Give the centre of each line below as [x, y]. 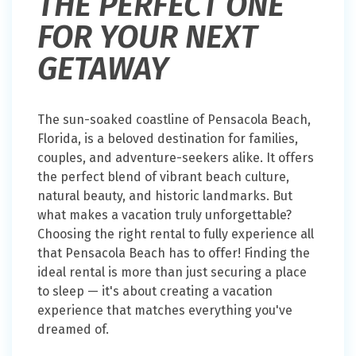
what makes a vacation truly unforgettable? [164, 215]
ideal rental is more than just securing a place [172, 273]
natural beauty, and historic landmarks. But [165, 196]
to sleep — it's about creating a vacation [155, 292]
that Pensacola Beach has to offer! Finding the [174, 253]
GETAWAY [103, 70]
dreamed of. [73, 330]
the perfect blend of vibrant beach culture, [163, 177]
